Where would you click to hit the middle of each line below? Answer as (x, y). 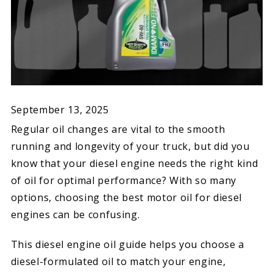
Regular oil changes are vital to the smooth (118, 129)
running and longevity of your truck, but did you (130, 147)
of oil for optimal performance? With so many (124, 181)
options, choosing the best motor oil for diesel (126, 198)
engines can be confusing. (76, 215)
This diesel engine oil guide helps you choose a (128, 244)
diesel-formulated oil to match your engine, (118, 261)
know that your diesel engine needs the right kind (134, 164)
